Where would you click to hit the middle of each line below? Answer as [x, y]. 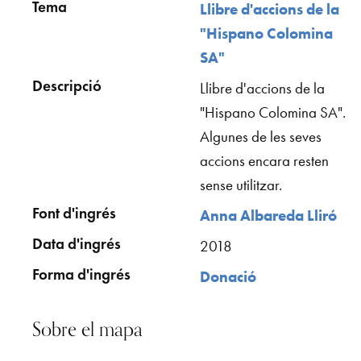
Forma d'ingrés [81, 274]
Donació [228, 277]
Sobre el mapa [87, 329]
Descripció [67, 86]
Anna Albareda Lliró [268, 216]
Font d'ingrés [74, 213]
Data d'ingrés [77, 244]
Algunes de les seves [261, 137]
